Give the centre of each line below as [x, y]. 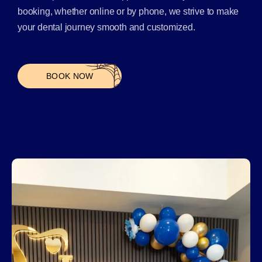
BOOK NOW [70, 76]
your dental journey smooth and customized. [106, 27]
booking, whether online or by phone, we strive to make [128, 11]
